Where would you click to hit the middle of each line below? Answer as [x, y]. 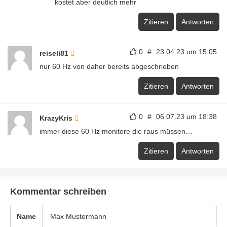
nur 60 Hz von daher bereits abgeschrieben [109, 67]
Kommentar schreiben [58, 192]
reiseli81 [55, 53]
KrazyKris [57, 118]
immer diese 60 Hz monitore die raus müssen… [116, 131]
